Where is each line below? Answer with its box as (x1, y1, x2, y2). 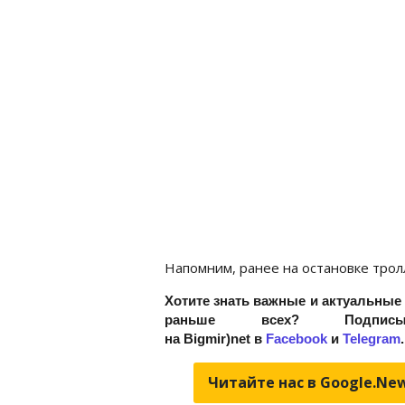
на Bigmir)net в (165, 330, 266, 346)
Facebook (266, 330, 327, 346)
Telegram (343, 330, 400, 346)
